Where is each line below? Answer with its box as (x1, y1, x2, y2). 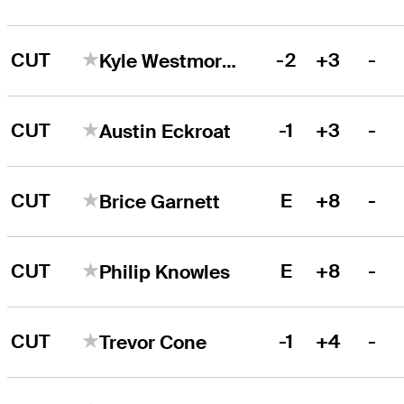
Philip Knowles (99, 259, 231, 284)
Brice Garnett (99, 188, 221, 214)
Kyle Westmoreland (222, 48, 237, 73)
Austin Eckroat (99, 118, 232, 143)
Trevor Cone (99, 329, 207, 354)
